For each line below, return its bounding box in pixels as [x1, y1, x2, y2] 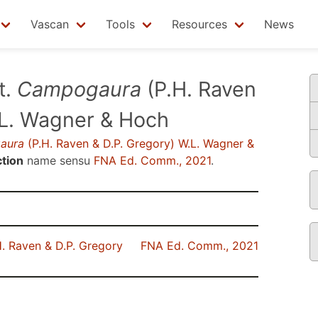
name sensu [23, 153, 94, 168]
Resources [172, 17, 227, 31]
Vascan [31, 17, 69, 31]
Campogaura [17, 77, 141, 102]
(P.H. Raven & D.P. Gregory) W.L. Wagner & [24, 136, 254, 150]
